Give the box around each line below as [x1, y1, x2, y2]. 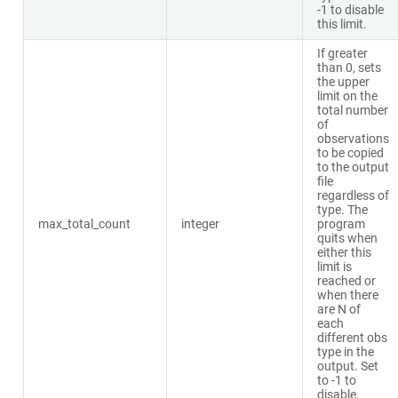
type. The [316, 202, 368, 218]
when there [316, 287, 378, 303]
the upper [316, 74, 370, 90]
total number [316, 102, 388, 118]
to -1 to [316, 372, 356, 388]
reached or [316, 273, 376, 289]
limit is [316, 259, 352, 275]
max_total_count [37, 216, 131, 232]
